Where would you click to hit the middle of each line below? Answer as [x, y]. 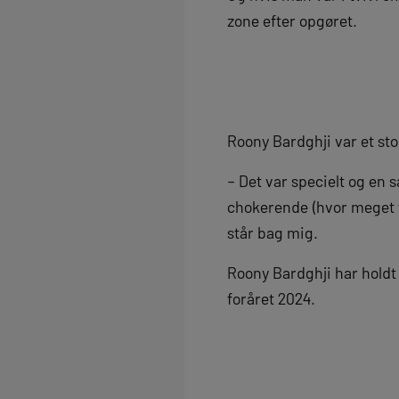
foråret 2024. [271, 298]
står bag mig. [273, 232]
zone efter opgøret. [292, 20]
